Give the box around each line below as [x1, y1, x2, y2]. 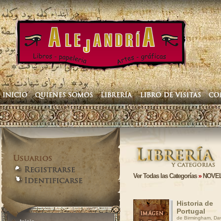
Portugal [177, 207, 205, 215]
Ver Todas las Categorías [133, 172, 197, 180]
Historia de [177, 199, 213, 207]
